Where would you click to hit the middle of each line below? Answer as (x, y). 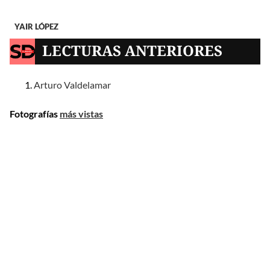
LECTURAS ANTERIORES (133, 50)
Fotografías (35, 113)
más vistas (81, 113)
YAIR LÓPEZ (36, 27)
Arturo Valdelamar (72, 84)
